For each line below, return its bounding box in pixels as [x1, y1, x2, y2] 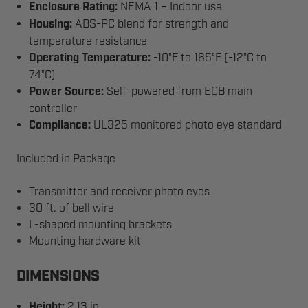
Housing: [29, 17, 73, 32]
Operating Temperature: [29, 51, 151, 65]
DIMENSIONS [16, 269, 100, 284]
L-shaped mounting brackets [29, 218, 173, 232]
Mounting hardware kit [29, 234, 142, 248]
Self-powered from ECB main [104, 85, 253, 98]
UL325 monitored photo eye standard [91, 118, 283, 132]
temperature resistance [29, 34, 148, 48]
